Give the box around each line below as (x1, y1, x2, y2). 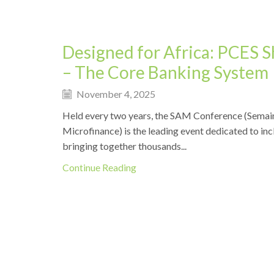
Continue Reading (62, 161, 136, 174)
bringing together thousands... (62, 140, 187, 152)
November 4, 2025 (75, 88, 155, 100)
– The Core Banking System (62, 61, 268, 83)
